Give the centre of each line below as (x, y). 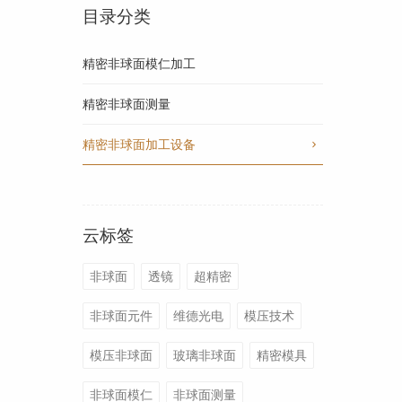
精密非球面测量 (127, 104)
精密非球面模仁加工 (139, 63)
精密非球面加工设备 (139, 144)
